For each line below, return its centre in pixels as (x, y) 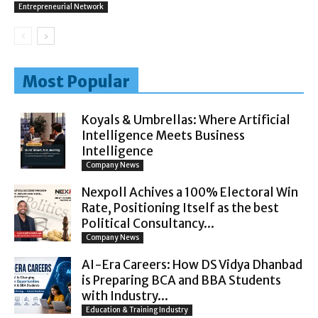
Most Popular (76, 81)
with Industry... (125, 296)
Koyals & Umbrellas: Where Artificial (186, 120)
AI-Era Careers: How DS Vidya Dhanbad (192, 264)
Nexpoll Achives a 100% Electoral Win (190, 192)
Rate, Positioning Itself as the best (180, 208)
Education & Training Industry (137, 309)
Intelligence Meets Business (163, 135)
